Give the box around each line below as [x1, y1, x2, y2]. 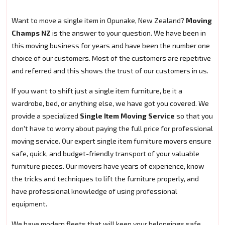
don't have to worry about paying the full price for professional [12, 124, 213, 133]
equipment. [12, 199, 47, 208]
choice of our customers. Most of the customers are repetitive [12, 53, 211, 62]
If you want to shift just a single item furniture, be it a [12, 86, 182, 95]
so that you [176, 111, 213, 120]
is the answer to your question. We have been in [51, 28, 206, 37]
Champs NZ [12, 28, 51, 37]
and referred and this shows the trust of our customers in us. [12, 66, 208, 75]
